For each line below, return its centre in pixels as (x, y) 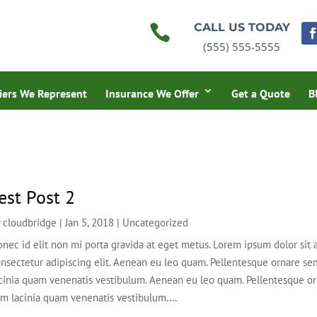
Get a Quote (261, 93)
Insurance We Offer (152, 93)
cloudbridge (30, 222)
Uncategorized (156, 222)
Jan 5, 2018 (90, 222)
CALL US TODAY (242, 27)
